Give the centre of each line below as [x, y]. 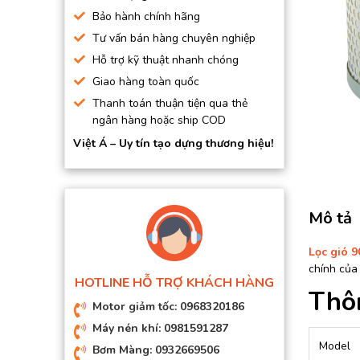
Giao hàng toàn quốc [146, 82]
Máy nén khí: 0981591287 [160, 328]
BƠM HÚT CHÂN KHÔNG [141, 16]
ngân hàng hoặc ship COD [159, 120]
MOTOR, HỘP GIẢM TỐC [139, 70]
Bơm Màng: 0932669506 [156, 350]
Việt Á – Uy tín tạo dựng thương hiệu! [173, 143]
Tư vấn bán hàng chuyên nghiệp [174, 38]
